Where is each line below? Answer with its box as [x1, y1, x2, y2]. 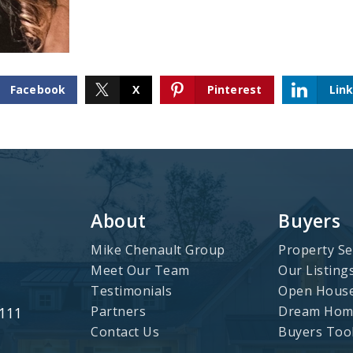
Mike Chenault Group [91, 241, 225, 258]
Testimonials [91, 282, 172, 299]
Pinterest [206, 82, 262, 97]
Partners [91, 303, 146, 320]
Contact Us [91, 323, 159, 340]
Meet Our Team [91, 262, 190, 279]
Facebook [9, 82, 66, 97]
